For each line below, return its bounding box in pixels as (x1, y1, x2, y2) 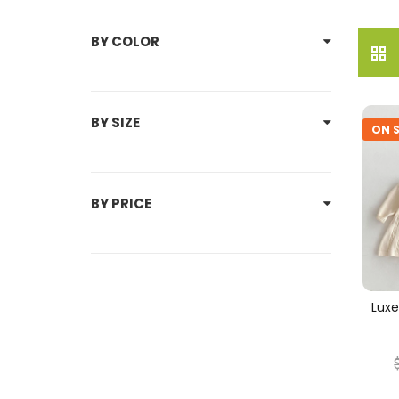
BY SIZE (91, 113, 140, 132)
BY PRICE (91, 194, 151, 213)
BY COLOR (91, 32, 159, 51)
